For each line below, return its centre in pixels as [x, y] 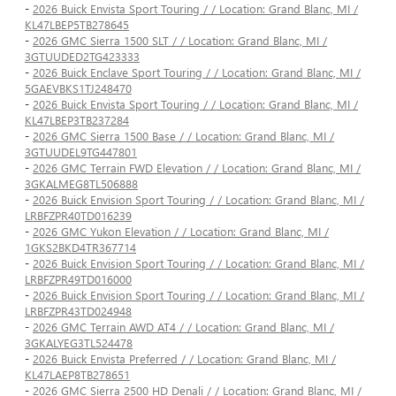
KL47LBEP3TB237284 [77, 120]
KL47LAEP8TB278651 [77, 375]
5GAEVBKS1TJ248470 [78, 88]
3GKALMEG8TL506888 [81, 184]
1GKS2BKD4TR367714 [80, 247]
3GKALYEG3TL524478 [79, 343]
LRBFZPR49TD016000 [78, 279]
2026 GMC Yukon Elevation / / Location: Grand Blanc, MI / [181, 232]
